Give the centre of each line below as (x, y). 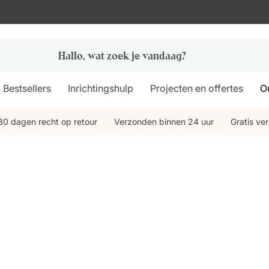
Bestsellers (27, 88)
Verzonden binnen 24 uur (164, 122)
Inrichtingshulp (101, 88)
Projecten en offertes (197, 88)
